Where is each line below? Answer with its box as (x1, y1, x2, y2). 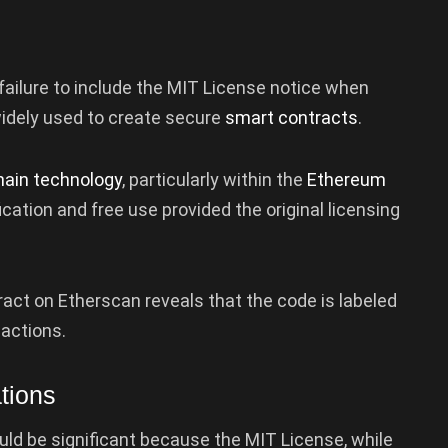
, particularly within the (122, 168, 307, 190)
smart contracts (225, 107, 358, 129)
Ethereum (307, 168, 386, 190)
